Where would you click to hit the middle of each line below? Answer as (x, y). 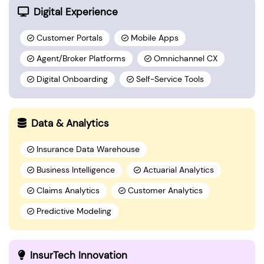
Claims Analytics (68, 190)
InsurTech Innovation (79, 255)
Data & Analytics (70, 123)
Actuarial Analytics (179, 170)
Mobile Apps (155, 38)
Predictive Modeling (74, 211)
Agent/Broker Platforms (81, 58)
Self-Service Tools (170, 79)
